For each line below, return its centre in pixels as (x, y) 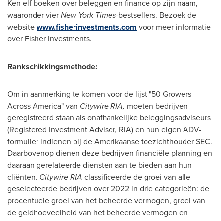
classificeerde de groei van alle (136, 177)
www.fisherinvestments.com (87, 27)
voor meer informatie (174, 27)
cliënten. (23, 177)
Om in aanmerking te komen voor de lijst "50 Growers (99, 94)
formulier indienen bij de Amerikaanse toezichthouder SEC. (110, 141)
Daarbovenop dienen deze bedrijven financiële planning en (110, 153)
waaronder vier (34, 15)
